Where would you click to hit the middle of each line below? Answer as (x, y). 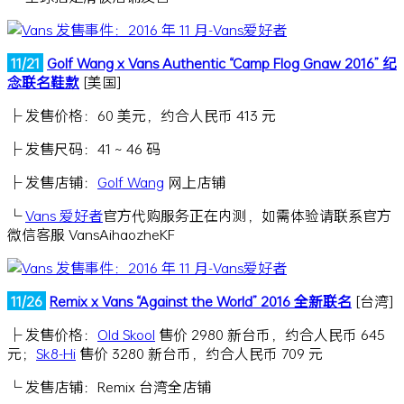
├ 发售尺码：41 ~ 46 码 (84, 148)
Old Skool (126, 334)
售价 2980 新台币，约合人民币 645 (270, 334)
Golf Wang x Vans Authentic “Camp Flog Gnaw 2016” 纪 (222, 62)
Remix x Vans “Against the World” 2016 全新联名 (201, 300)
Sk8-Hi (56, 353)
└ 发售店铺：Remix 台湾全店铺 (109, 386)
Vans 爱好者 (64, 215)
